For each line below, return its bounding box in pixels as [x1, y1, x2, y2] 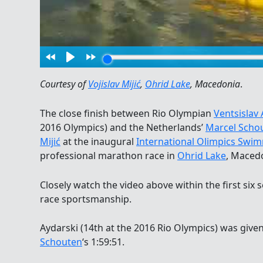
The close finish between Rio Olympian [40, 107, 214, 120]
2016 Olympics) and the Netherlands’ [40, 121, 205, 134]
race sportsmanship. [40, 192, 131, 205]
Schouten [40, 235, 82, 249]
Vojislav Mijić [88, 77, 140, 91]
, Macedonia [190, 77, 240, 91]
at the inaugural [60, 135, 136, 149]
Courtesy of [40, 77, 88, 91]
